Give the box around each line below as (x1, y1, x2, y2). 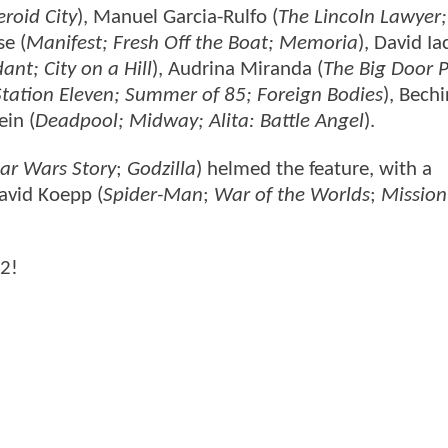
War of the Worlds (214, 184, 370, 206)
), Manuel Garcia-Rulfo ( (77, 7, 278, 29)
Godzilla (127, 158, 196, 180)
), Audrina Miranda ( (152, 59, 323, 81)
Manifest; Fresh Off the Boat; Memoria (26, 33, 358, 55)
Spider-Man (103, 184, 203, 206)
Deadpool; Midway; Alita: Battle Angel (35, 111, 364, 133)
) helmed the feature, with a (196, 158, 432, 180)
